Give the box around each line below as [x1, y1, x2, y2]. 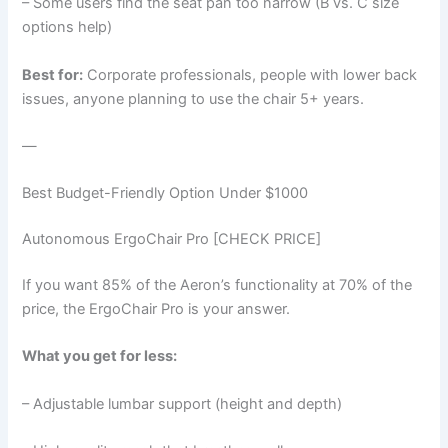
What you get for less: [22, 347, 178, 366]
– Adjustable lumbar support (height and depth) [22, 394, 343, 413]
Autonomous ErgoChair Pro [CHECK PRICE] [22, 230, 322, 249]
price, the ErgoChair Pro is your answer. [22, 300, 291, 318]
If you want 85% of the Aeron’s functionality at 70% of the [22, 276, 413, 294]
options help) [22, 18, 113, 37]
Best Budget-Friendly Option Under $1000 [22, 184, 309, 203]
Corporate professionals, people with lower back [83, 65, 418, 84]
